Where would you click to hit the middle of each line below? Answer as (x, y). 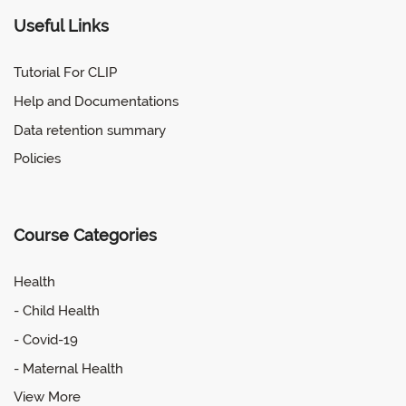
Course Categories (85, 236)
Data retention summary (90, 130)
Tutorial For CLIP (65, 73)
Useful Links (61, 26)
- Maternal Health (68, 368)
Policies (37, 159)
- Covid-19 (46, 339)
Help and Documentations (96, 101)
